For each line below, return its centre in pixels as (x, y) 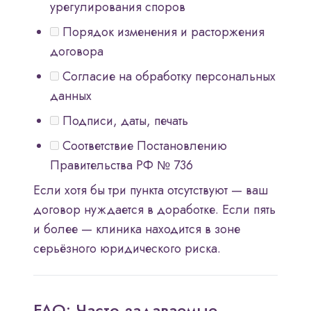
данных (71, 96)
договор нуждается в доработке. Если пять (154, 210)
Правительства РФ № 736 (121, 166)
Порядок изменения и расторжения (162, 32)
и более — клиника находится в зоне (137, 229)
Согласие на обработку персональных (167, 77)
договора (77, 52)
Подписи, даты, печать (124, 121)
